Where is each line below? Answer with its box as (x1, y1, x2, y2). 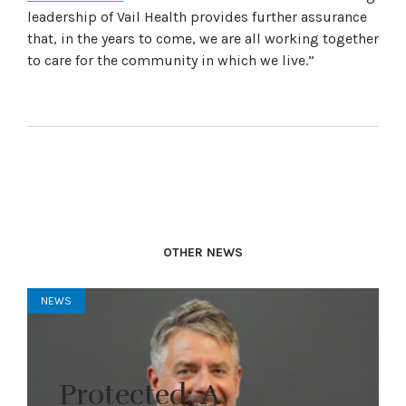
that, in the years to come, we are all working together (27, 29, 379, 47)
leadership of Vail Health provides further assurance (27, 7, 367, 25)
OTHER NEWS (163, 244, 243, 260)
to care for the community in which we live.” (27, 51, 314, 69)
